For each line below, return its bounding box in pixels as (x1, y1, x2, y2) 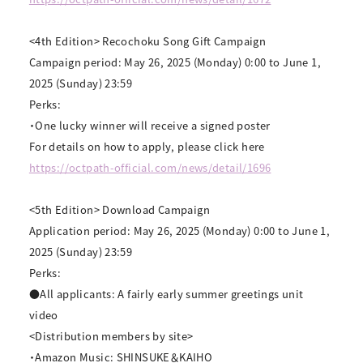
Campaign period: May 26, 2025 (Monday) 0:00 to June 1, (28, 54, 321, 70)
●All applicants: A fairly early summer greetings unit (28, 286, 304, 301)
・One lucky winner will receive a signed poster (28, 117, 271, 133)
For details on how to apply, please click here (28, 139, 265, 154)
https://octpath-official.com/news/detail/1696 (28, 160, 271, 175)
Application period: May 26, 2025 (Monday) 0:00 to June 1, (28, 223, 331, 238)
